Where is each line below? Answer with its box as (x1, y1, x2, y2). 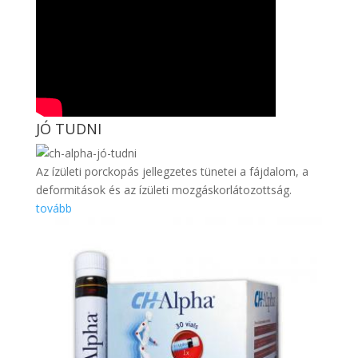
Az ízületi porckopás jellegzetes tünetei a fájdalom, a (35, 164, 308, 179)
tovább (35, 201, 72, 216)
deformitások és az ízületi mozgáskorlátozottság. (35, 182, 292, 197)
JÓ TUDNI (35, 119, 101, 138)
